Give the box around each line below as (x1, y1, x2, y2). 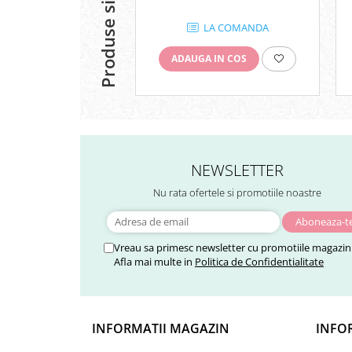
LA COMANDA (200, 20, 269, 35)
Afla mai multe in (114, 255, 195, 269)
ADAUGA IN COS (171, 52, 247, 66)
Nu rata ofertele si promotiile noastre (153, 185, 321, 200)
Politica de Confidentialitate (195, 255, 324, 269)
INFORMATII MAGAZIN (92, 320, 229, 338)
